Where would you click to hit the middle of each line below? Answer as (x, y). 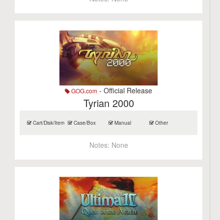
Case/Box (84, 123)
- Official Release (125, 90)
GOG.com (84, 91)
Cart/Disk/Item (48, 123)
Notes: (100, 145)
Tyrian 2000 (109, 103)
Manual (122, 123)
